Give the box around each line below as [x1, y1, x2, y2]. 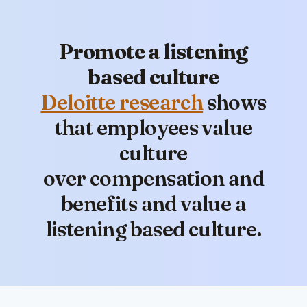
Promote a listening [59, 38, 248, 64]
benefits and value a [61, 191, 246, 217]
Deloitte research [40, 89, 204, 115]
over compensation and [42, 165, 265, 191]
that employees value [54, 114, 253, 140]
